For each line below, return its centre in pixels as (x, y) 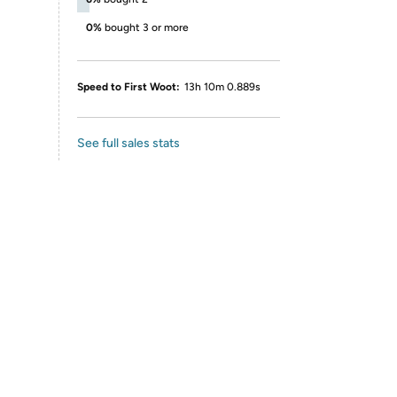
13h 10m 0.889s (222, 87)
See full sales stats (128, 143)
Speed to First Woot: (128, 87)
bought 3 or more (147, 27)
